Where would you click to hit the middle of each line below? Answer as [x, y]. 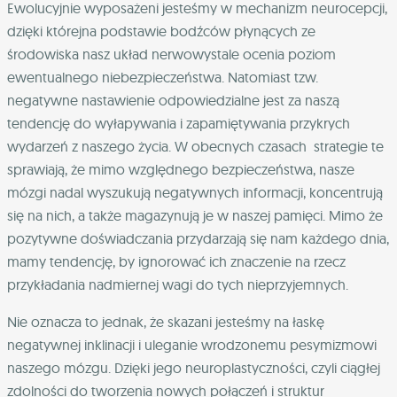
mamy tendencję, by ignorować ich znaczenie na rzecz [176, 262]
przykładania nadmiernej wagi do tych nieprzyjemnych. [178, 285]
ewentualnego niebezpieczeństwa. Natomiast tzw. [163, 78]
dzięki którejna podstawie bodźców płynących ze [161, 31]
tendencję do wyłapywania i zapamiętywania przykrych [179, 124]
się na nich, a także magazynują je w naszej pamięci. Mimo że [195, 216]
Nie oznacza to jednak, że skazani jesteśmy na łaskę [166, 322]
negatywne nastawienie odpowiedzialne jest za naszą [173, 101]
